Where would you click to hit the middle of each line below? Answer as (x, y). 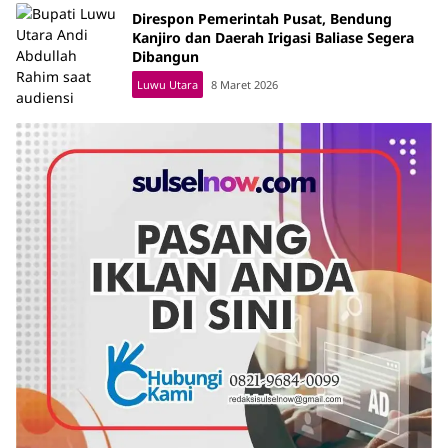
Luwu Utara (167, 84)
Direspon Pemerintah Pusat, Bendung (262, 18)
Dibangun (165, 56)
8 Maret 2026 (244, 84)
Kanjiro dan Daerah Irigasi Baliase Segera (273, 37)
